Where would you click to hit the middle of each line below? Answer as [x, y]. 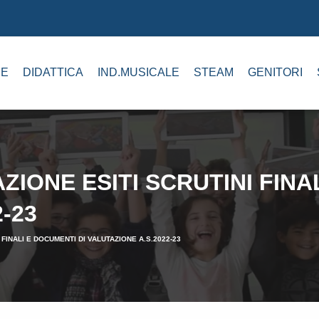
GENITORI [275, 73]
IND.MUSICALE [138, 73]
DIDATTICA [53, 73]
